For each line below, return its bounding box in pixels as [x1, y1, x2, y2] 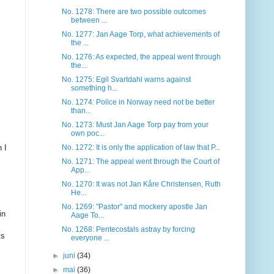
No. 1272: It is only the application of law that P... [61, 143, 220, 152]
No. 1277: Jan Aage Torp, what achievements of [61, 30, 220, 39]
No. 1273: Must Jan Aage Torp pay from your [61, 120, 209, 130]
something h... [70, 84, 117, 93]
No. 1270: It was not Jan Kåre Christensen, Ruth [61, 180, 221, 189]
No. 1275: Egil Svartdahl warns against [61, 75, 191, 84]
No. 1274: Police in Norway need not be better [61, 98, 215, 107]
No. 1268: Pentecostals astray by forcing [61, 225, 195, 234]
